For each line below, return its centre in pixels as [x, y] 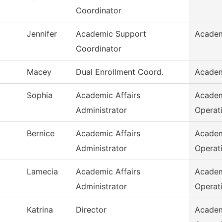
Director [91, 210]
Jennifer [42, 34]
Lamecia [42, 172]
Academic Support [111, 34]
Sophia [40, 95]
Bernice [41, 134]
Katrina [40, 210]
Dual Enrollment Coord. [120, 72]
